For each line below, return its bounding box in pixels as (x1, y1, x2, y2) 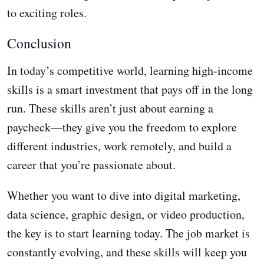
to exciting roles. (7, 5, 87, 21)
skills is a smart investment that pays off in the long (7, 81, 253, 98)
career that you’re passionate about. (7, 157, 176, 173)
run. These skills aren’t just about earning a (7, 100, 213, 117)
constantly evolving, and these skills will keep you (7, 244, 247, 260)
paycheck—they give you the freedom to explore (7, 119, 237, 136)
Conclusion (7, 34, 71, 53)
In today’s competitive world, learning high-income (7, 62, 253, 79)
